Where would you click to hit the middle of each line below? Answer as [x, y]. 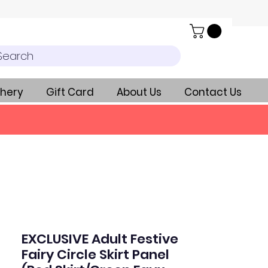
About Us [139, 92]
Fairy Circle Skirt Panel [95, 255]
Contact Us [213, 92]
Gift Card [70, 92]
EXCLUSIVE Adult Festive [100, 239]
